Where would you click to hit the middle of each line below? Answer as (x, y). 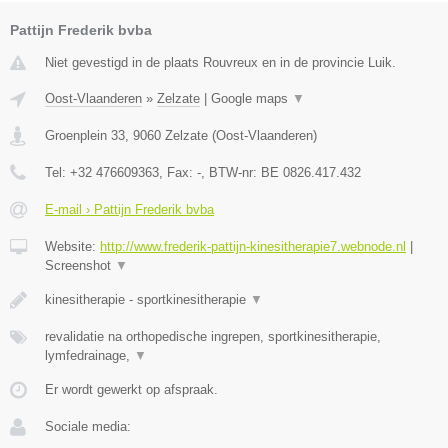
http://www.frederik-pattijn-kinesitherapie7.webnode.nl (253, 247)
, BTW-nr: (231, 173)
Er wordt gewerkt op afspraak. (131, 390)
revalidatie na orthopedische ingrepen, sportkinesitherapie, (213, 337)
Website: (72, 247)
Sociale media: (88, 427)
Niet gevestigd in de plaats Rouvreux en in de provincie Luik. (220, 63)
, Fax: (178, 173)
